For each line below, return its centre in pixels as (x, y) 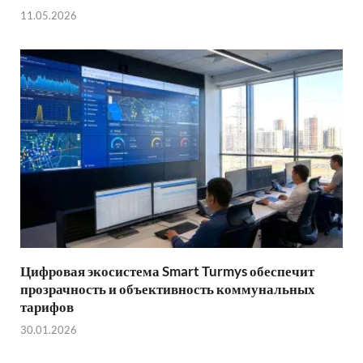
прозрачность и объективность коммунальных (168, 288)
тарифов (47, 306)
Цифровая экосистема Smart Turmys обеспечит (167, 271)
